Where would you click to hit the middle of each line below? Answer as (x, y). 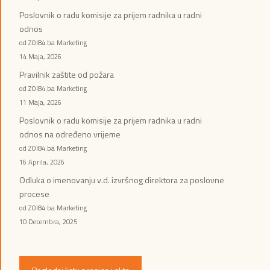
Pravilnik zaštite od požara (67, 75)
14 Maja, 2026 (40, 57)
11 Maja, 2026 (40, 102)
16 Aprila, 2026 (42, 162)
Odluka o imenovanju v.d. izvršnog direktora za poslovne (122, 180)
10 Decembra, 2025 (48, 222)
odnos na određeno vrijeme (70, 134)
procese (34, 194)
